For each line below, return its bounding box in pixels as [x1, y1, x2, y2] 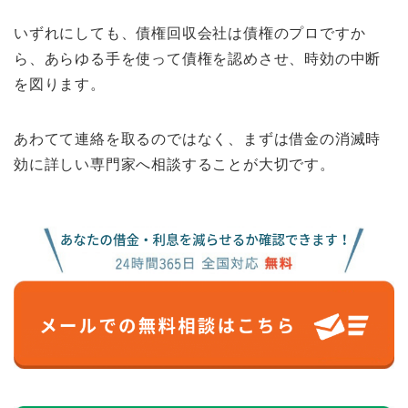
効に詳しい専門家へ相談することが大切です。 [14, 157, 335, 173]
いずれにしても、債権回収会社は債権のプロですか [14, 25, 366, 42]
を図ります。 [14, 76, 106, 93]
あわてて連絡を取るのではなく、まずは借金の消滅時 [14, 131, 382, 148]
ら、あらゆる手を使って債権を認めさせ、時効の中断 [14, 51, 382, 67]
